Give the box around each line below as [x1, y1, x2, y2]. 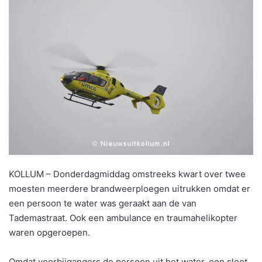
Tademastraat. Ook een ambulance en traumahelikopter [9, 212, 237, 223]
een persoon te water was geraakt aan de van [9, 197, 196, 209]
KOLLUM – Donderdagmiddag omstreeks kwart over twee [9, 168, 246, 180]
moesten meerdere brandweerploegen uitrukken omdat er [9, 182, 250, 194]
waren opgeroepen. [9, 226, 90, 238]
